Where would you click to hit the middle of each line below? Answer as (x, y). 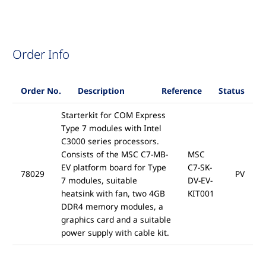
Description (101, 91)
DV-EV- (200, 180)
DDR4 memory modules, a (112, 207)
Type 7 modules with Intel (111, 128)
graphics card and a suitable (116, 220)
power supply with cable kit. (115, 233)
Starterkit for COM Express (113, 115)
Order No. (41, 91)
